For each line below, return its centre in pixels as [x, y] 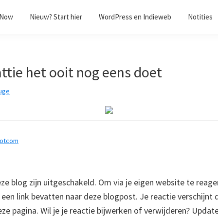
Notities [200, 17]
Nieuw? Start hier [56, 17]
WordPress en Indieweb [135, 17]
